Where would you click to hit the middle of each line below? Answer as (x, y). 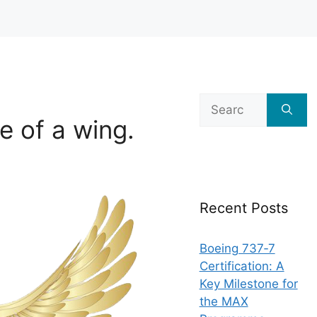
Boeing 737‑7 (237, 248)
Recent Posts (243, 208)
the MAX (224, 301)
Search (218, 101)
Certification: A (242, 266)
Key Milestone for (248, 284)
